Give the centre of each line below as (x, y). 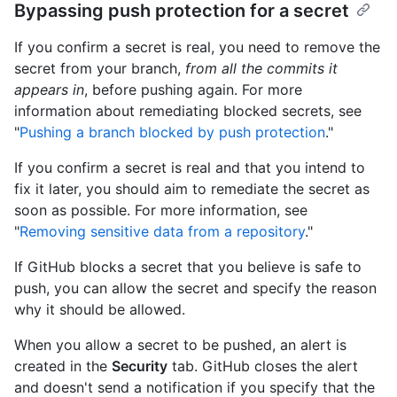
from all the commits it (261, 68)
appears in (49, 89)
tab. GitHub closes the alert (263, 366)
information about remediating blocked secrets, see (188, 110)
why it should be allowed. (100, 309)
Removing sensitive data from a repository (162, 231)
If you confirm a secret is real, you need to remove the (197, 47)
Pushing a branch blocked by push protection (172, 132)
